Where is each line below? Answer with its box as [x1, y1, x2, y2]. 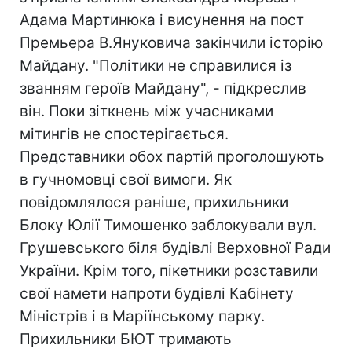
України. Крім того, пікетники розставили [20, 262, 318, 280]
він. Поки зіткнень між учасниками [20, 102, 273, 120]
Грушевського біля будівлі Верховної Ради [20, 239, 331, 257]
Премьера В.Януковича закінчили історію [20, 34, 323, 52]
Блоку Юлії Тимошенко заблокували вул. [20, 216, 317, 234]
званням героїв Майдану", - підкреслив [20, 79, 306, 97]
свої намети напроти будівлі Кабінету [20, 284, 294, 302]
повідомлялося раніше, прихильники [20, 193, 288, 211]
